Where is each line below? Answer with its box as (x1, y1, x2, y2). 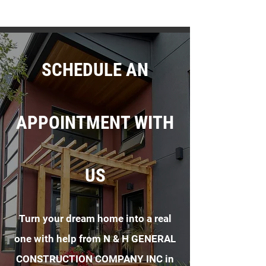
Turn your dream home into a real (18, 213, 172, 224)
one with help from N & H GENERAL (14, 233, 176, 245)
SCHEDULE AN (42, 59, 148, 81)
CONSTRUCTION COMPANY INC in (16, 253, 174, 265)
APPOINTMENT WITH (16, 112, 174, 134)
